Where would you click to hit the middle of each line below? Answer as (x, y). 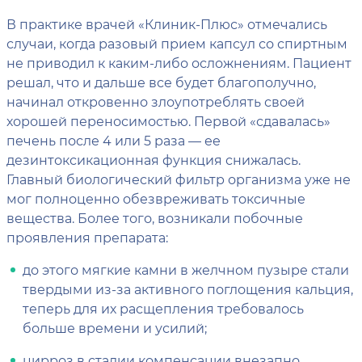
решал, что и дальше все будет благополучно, (161, 82)
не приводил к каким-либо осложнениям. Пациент (179, 62)
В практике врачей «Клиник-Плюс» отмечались (167, 23)
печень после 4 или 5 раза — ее (114, 140)
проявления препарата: (87, 237)
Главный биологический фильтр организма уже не (179, 179)
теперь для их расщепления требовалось (163, 308)
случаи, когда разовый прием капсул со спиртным (177, 43)
